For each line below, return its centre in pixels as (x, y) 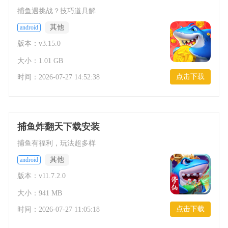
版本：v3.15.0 (39, 44)
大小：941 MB (40, 193)
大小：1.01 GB (40, 61)
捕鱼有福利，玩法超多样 (57, 143)
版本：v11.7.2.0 (42, 176)
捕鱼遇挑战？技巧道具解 (57, 11)
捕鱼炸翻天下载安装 (59, 127)
